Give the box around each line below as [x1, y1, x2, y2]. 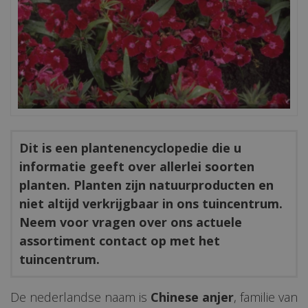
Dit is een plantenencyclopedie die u [19, 140, 241, 157]
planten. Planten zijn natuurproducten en [19, 177, 274, 194]
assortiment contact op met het [19, 232, 220, 250]
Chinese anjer [151, 289, 234, 306]
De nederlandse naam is [10, 289, 151, 306]
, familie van [234, 289, 298, 306]
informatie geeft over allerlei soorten [19, 158, 254, 175]
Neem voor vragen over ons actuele [19, 214, 242, 231]
